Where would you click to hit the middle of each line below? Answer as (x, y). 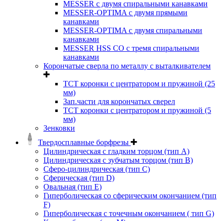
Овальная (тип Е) (73, 187)
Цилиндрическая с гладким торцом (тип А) (116, 151)
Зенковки (59, 128)
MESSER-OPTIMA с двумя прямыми (125, 13)
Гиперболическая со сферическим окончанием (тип (130, 196)
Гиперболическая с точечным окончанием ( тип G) (129, 214)
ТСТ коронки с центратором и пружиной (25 (139, 84)
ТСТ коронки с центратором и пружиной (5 (137, 110)
